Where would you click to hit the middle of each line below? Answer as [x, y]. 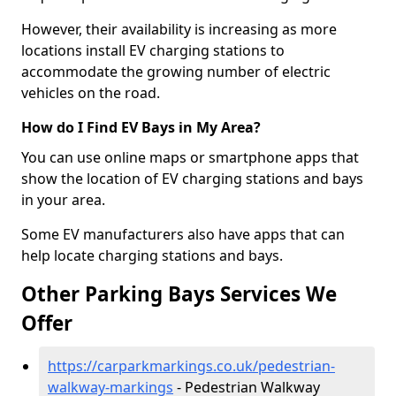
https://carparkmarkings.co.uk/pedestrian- [191, 366]
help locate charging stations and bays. [152, 255]
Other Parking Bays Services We [179, 294]
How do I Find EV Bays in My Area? [141, 127]
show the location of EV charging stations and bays [192, 179]
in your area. [63, 200]
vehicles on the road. [91, 93]
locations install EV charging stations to [153, 50]
